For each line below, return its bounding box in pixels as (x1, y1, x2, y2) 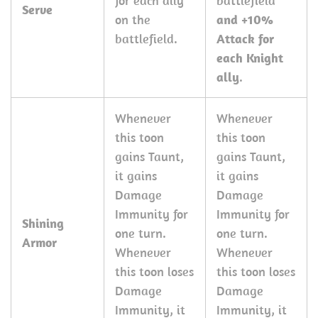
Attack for (216, 31, 274, 47)
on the (115, 11, 150, 28)
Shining (22, 215, 64, 231)
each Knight (216, 50, 283, 66)
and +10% (216, 11, 273, 28)
